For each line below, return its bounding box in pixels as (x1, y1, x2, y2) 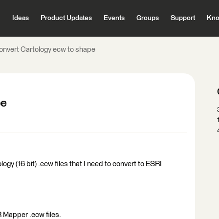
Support (170, 15, 195, 22)
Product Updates (40, 15, 92, 22)
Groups (136, 15, 159, 22)
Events (103, 15, 125, 22)
